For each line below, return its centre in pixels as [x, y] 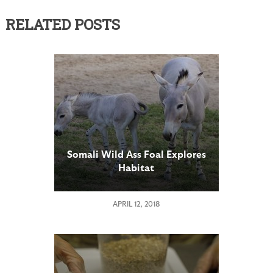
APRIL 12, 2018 [136, 204]
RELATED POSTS [62, 25]
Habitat [136, 167]
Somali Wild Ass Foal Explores [136, 154]
